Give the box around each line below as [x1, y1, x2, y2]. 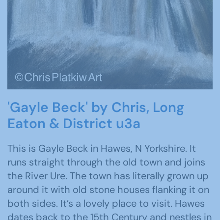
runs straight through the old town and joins [7, 155, 205, 168]
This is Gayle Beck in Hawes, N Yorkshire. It [7, 141, 196, 155]
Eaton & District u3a [7, 114, 140, 133]
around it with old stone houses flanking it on [7, 183, 209, 196]
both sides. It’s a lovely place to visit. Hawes [7, 196, 205, 210]
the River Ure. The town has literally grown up [7, 169, 209, 182]
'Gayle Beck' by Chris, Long [7, 98, 184, 116]
